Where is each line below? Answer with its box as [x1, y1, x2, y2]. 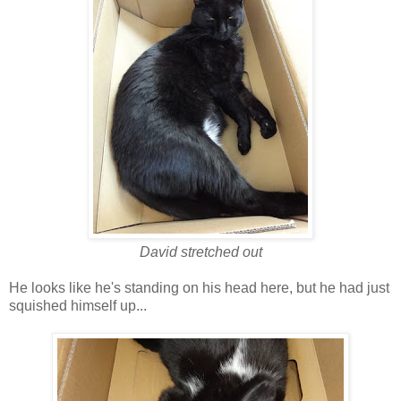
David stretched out [139, 243, 262, 260]
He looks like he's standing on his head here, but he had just [9, 279, 389, 295]
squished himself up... [9, 297, 147, 313]
